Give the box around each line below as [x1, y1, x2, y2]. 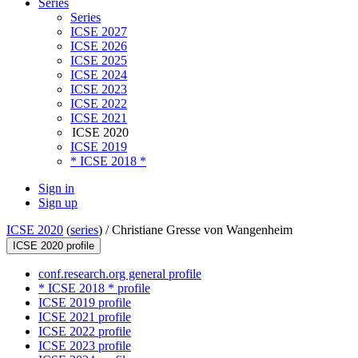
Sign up [38, 196, 78, 210]
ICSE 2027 [70, 25, 127, 39]
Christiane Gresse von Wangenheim [112, 223, 292, 237]
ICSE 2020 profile [13, 240, 94, 253]
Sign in [38, 181, 74, 196]
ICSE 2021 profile [38, 310, 131, 324]
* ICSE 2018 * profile [38, 281, 150, 296]
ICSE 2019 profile [38, 296, 131, 310]
